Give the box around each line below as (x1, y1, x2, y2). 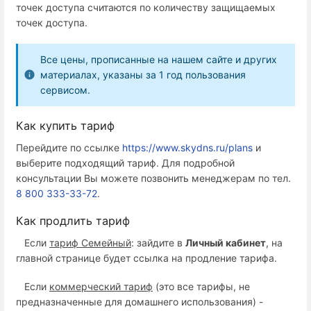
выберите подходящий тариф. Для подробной (16, 157, 235, 169)
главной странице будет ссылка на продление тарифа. (16, 251, 277, 264)
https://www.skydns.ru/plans (122, 142, 253, 154)
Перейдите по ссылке (16, 142, 122, 154)
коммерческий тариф (49, 280, 153, 293)
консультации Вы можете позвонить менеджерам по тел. (16, 172, 291, 185)
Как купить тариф (16, 119, 115, 133)
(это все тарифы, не (153, 280, 250, 293)
